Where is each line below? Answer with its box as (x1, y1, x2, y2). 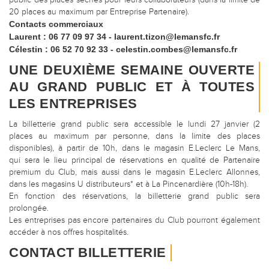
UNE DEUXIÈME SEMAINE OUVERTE (9, 62, 255, 77)
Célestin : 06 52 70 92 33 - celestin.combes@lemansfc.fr (9, 44, 237, 54)
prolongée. (9, 204, 49, 213)
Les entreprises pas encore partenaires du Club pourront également (9, 216, 260, 225)
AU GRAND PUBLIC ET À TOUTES (9, 79, 255, 94)
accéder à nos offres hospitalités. (9, 228, 128, 237)
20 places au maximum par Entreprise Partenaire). (9, 7, 189, 17)
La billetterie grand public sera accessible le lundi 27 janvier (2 (9, 119, 260, 129)
